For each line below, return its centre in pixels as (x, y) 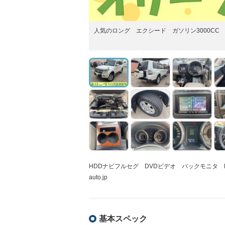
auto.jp (98, 177)
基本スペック (123, 219)
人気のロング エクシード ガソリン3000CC (157, 31)
